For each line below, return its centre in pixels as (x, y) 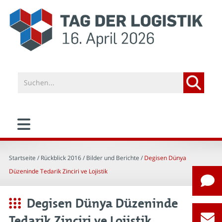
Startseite (22, 158)
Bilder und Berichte (113, 158)
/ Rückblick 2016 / (61, 158)
